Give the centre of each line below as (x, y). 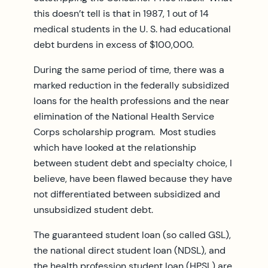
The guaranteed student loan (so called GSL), (132, 234)
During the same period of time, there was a (129, 69)
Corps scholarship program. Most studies (125, 132)
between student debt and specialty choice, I (133, 163)
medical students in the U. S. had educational (132, 29)
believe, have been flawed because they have (133, 178)
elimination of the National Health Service (124, 116)
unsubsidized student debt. (93, 209)
